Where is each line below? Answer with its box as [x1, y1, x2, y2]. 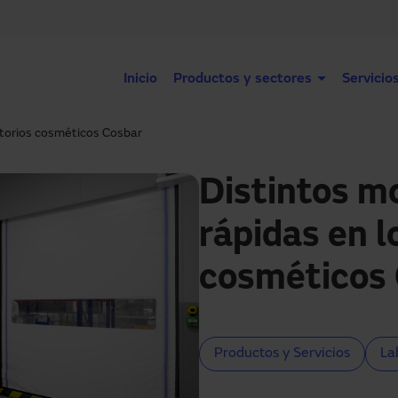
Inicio [123, 72, 157, 86]
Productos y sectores [173, 72, 312, 86]
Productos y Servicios [214, 346, 350, 362]
